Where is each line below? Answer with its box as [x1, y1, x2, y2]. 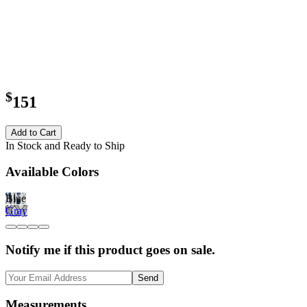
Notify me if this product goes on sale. [5, 242, 215, 257]
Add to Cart [11, 127, 56, 138]
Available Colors [5, 164, 99, 180]
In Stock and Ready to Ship [5, 139, 125, 151]
